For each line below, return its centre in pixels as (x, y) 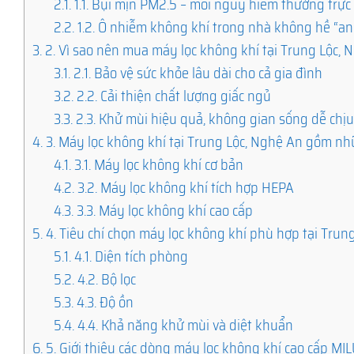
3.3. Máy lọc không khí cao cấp (164, 210)
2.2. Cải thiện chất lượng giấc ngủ (173, 96)
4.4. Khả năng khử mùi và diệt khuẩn (184, 325)
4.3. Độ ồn (104, 302)
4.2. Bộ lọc (105, 279)
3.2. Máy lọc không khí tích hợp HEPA (185, 187)
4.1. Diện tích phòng (130, 256)
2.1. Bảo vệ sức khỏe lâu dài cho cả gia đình (197, 73)
